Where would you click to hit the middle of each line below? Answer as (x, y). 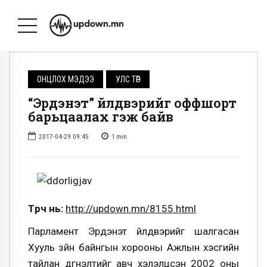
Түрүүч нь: (46, 208)
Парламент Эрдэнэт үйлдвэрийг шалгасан (133, 231)
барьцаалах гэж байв (101, 117)
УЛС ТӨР (128, 79)
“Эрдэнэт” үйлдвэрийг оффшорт (132, 103)
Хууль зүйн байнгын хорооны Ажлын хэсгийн (133, 247)
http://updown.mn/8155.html (131, 208)
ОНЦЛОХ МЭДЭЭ (66, 79)
